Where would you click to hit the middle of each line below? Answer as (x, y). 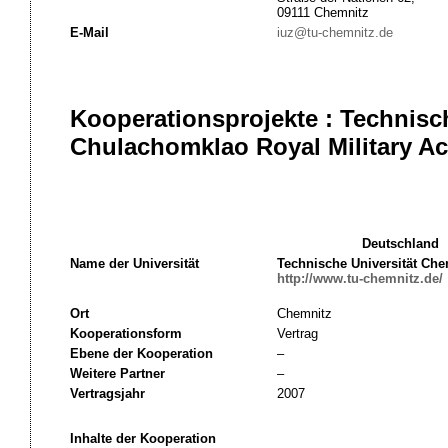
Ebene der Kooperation (141, 353)
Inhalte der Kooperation (142, 438)
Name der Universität (134, 263)
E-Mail (89, 32)
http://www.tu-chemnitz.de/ (359, 278)
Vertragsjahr (107, 393)
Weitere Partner (117, 373)
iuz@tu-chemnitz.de (334, 32)
